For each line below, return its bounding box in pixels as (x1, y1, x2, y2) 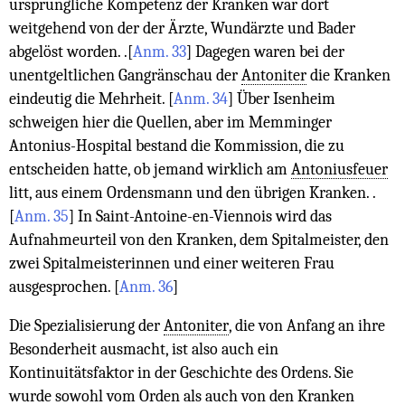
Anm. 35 (14, 206, 69, 225)
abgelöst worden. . (9, 42, 127, 61)
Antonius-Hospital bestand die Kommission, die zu (9, 136, 344, 155)
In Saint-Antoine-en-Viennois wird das (74, 206, 332, 225)
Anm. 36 (119, 277, 173, 296)
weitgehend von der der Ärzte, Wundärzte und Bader (9, 18, 355, 37)
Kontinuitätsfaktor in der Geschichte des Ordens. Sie (9, 363, 353, 382)
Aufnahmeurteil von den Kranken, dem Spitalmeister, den (9, 230, 389, 249)
